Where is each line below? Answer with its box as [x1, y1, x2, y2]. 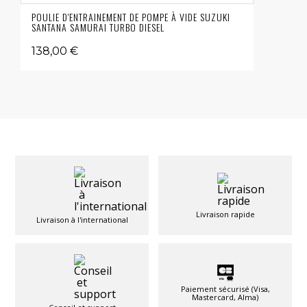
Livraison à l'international [36, 214, 128, 225]
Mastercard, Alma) [192, 292, 258, 303]
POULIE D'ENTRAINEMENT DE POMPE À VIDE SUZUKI [32, 10, 230, 25]
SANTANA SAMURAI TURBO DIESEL [32, 20, 164, 35]
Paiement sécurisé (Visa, [180, 284, 270, 295]
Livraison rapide [195, 208, 255, 219]
